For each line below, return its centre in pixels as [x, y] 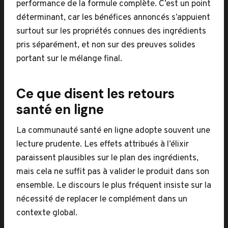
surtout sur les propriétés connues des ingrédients [111, 32]
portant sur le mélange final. [69, 59]
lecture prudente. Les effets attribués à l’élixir [103, 145]
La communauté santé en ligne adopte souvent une [113, 131]
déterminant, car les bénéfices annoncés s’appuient [113, 18]
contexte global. [47, 213]
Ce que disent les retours [95, 94]
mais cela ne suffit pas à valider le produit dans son [113, 172]
